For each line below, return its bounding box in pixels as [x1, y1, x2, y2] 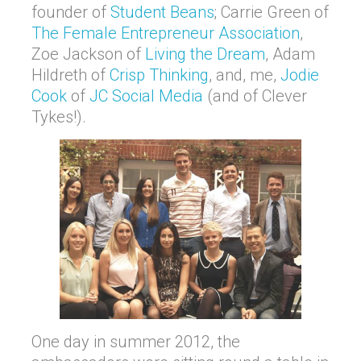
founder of [31, 2, 110, 22]
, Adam [265, 44, 315, 64]
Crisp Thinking [110, 65, 209, 85]
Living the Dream [145, 44, 265, 64]
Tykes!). [31, 107, 86, 127]
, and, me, [209, 65, 280, 85]
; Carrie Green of [214, 2, 329, 22]
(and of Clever [203, 86, 307, 106]
